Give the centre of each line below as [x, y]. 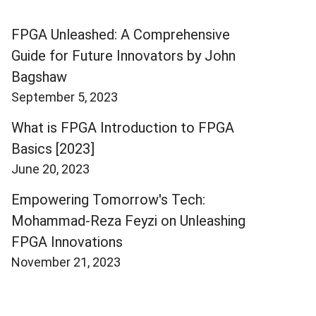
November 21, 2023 [66, 262]
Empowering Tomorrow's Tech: [108, 199]
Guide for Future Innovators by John [123, 55]
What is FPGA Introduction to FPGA [123, 127]
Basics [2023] [53, 148]
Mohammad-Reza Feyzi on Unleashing [128, 220]
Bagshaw [39, 77]
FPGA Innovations [67, 242]
